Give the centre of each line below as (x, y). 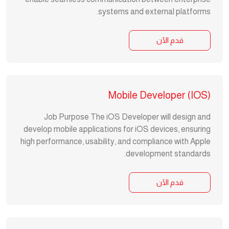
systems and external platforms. (154, 12)
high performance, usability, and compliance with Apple (116, 141)
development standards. (168, 154)
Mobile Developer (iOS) (159, 95)
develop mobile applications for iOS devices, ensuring (117, 129)
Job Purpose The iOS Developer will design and (127, 117)
